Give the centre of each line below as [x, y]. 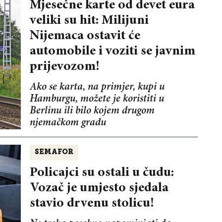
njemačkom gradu [68, 123]
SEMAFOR [54, 153]
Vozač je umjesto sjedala [99, 188]
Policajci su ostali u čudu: [102, 173]
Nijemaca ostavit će [85, 36]
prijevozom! [64, 67]
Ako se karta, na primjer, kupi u [97, 88]
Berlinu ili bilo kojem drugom [92, 111]
